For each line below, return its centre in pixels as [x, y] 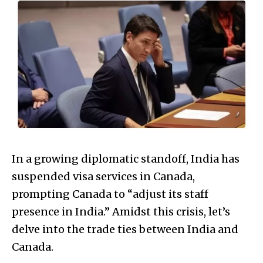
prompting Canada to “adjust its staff [110, 194]
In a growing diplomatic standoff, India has [126, 159]
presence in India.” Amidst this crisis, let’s [121, 212]
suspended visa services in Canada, [103, 177]
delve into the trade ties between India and [125, 230]
